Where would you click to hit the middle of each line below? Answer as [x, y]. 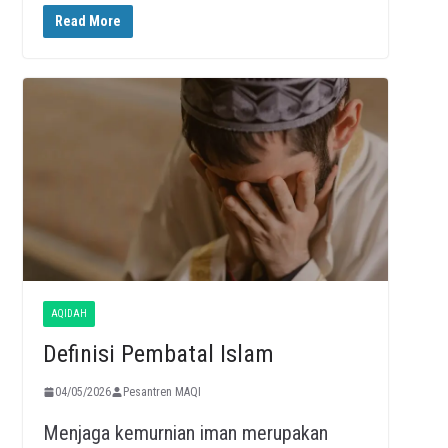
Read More [87, 20]
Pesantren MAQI [161, 391]
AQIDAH [68, 313]
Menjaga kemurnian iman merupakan [185, 432]
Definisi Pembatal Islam [158, 353]
